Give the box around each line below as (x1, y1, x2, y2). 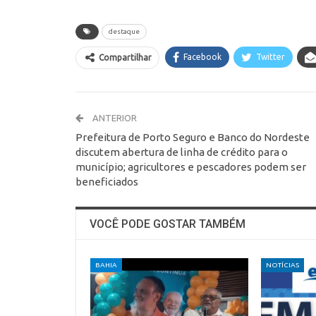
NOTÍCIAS (265, 261, 299, 269)
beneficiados (75, 176, 138, 188)
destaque (109, 28, 140, 36)
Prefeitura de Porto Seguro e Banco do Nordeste (75, 131, 310, 144)
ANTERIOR (90, 113, 137, 123)
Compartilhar (99, 53, 152, 63)
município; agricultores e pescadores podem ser (75, 161, 306, 174)
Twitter (256, 52, 285, 62)
